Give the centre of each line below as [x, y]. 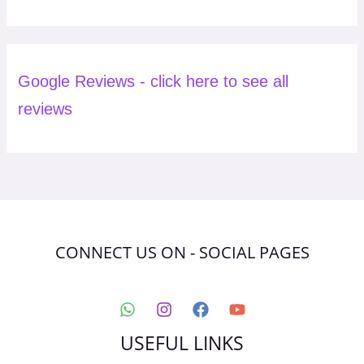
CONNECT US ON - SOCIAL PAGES [182, 253]
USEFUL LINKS [182, 344]
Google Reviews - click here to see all [154, 82]
